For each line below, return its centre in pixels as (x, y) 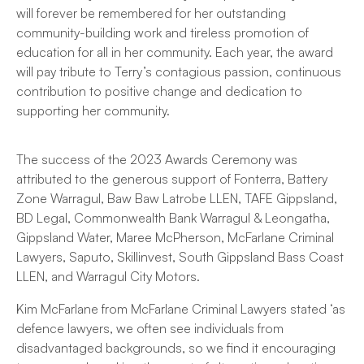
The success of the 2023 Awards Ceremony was (157, 160)
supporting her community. (95, 111)
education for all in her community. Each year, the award (175, 52)
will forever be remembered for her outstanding (151, 13)
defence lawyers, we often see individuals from (150, 329)
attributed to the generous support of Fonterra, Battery (172, 179)
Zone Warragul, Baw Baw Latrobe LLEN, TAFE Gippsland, (177, 199)
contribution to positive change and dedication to (159, 91)
